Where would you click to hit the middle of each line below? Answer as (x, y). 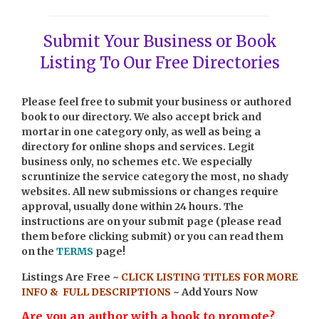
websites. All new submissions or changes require (150, 191)
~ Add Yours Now (215, 292)
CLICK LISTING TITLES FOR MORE (209, 277)
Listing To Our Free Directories (159, 62)
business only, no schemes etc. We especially (137, 161)
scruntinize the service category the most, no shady (155, 176)
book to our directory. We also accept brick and (141, 116)
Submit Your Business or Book (159, 41)
